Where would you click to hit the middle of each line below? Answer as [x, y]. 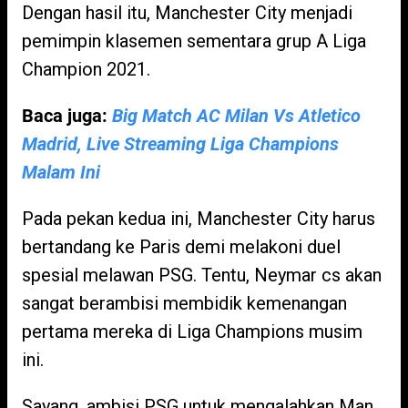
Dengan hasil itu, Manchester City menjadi [187, 13]
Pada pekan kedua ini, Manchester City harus [199, 219]
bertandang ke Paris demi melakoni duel [181, 247]
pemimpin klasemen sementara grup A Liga [194, 41]
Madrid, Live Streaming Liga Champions [180, 144]
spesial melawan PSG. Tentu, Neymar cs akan [202, 275]
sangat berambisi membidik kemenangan [184, 303]
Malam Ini [61, 172]
